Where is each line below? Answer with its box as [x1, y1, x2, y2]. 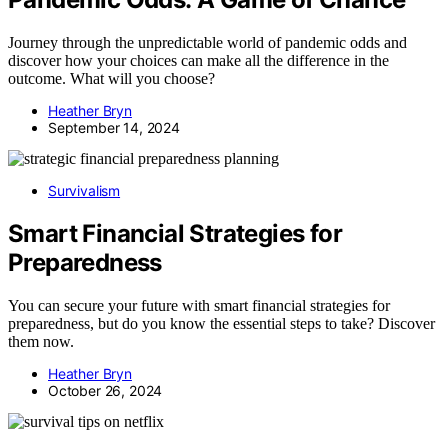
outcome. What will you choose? [8, 69, 215, 87]
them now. [8, 332, 74, 350]
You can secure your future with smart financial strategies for [8, 296, 390, 314]
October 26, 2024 [48, 381, 163, 399]
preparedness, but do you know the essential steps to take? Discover [8, 314, 435, 332]
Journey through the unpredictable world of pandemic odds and [8, 33, 407, 51]
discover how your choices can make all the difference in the [8, 51, 389, 69]
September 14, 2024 [48, 118, 180, 136]
